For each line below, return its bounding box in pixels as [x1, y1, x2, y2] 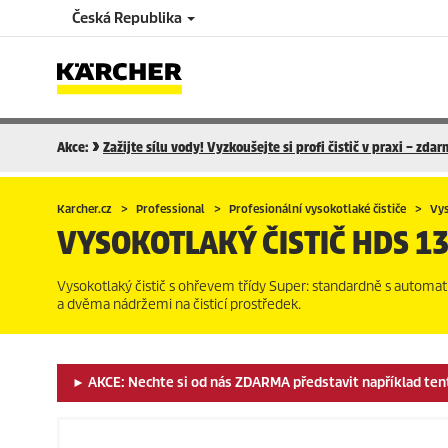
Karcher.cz [57, 202, 112, 216]
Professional [136, 202, 205, 216]
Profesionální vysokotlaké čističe [229, 202, 406, 216]
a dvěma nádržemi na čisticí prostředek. [57, 296, 301, 313]
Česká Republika [72, 9, 185, 27]
